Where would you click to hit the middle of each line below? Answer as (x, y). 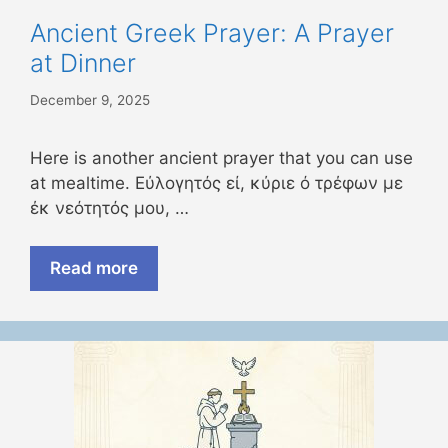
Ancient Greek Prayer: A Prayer (212, 33)
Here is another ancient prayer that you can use (221, 157)
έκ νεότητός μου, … (109, 207)
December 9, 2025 (90, 99)
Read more (94, 268)
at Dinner (83, 63)
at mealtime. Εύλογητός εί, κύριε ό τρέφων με (216, 182)
